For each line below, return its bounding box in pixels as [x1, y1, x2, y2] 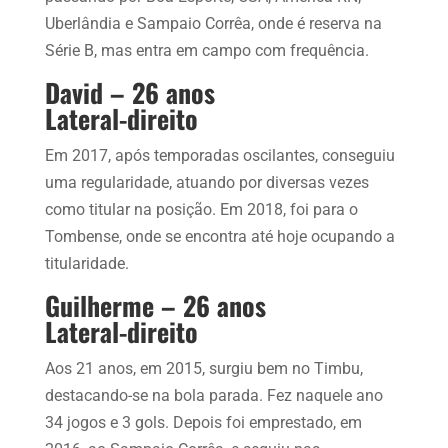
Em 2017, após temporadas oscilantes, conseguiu [44, 145, 395, 165]
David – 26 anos [44, 72, 215, 112]
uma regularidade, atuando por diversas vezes [44, 172, 369, 192]
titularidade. [44, 253, 129, 273]
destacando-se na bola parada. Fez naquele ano [44, 385, 383, 405]
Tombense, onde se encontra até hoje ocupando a [44, 226, 395, 246]
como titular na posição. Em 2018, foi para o [44, 199, 358, 219]
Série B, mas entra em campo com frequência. [44, 40, 369, 60]
